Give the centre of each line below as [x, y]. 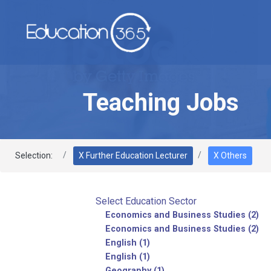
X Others [230, 155]
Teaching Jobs [161, 103]
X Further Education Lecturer [133, 155]
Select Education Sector [146, 201]
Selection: [34, 155]
